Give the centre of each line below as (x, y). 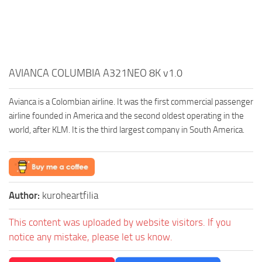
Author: (25, 195)
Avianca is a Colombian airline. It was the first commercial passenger (131, 101)
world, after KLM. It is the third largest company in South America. (127, 130)
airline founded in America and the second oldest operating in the (126, 116)
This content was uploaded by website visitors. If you (120, 222)
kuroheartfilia (70, 195)
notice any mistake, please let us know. (91, 237)
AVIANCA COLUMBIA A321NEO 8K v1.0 (96, 73)
